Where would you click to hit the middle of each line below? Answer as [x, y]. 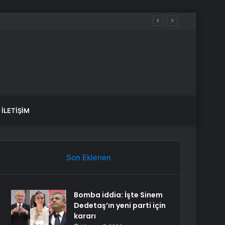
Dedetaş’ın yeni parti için [120, 205]
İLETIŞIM [16, 110]
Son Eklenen [88, 157]
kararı [85, 216]
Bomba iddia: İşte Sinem [119, 195]
